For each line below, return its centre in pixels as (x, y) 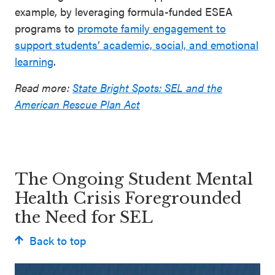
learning (34, 61)
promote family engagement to (152, 28)
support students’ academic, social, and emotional (137, 44)
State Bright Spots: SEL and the (147, 87)
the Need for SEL (84, 217)
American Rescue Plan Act (77, 104)
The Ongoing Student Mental (134, 179)
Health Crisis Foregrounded (128, 198)
